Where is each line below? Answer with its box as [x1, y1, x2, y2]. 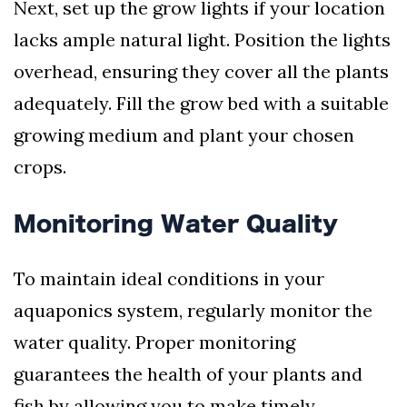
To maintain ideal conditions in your [14, 267, 324, 291]
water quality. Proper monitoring [14, 331, 295, 354]
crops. [14, 155, 66, 179]
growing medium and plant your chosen [14, 124, 354, 147]
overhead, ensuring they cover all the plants [14, 60, 389, 84]
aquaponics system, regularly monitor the [14, 299, 372, 323]
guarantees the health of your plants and [14, 362, 362, 386]
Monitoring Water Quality [14, 213, 338, 235]
